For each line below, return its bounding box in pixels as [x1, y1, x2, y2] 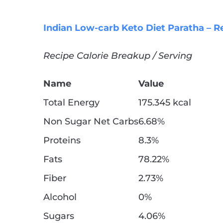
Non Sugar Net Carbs [43, 116, 138, 127]
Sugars [43, 211, 74, 222]
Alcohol [43, 192, 77, 203]
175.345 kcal [138, 97, 191, 109]
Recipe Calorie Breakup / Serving [43, 50, 192, 62]
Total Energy [43, 97, 100, 109]
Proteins [43, 135, 81, 146]
